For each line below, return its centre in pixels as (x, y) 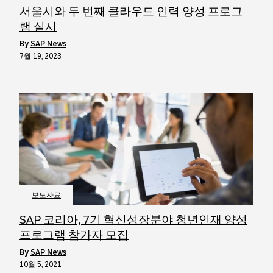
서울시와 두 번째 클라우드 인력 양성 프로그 (131, 11)
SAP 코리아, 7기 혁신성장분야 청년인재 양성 (133, 220)
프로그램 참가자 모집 (74, 235)
